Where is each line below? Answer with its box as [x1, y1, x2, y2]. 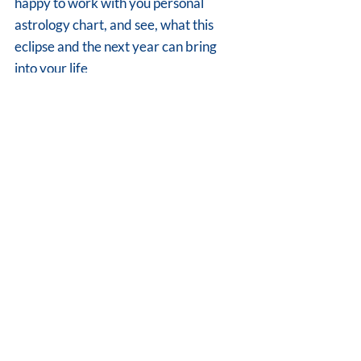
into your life [15, 60, 90, 77]
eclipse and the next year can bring [15, 38, 219, 55]
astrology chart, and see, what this [15, 16, 216, 33]
